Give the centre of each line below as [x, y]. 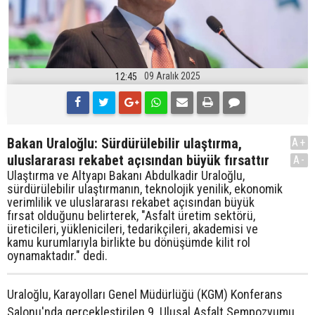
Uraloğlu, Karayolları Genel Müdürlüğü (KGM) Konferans [145, 294]
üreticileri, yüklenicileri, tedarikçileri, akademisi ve [133, 229]
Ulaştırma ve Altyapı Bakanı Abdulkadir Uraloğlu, [126, 175]
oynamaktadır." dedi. [57, 255]
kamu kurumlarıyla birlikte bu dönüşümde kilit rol [129, 242]
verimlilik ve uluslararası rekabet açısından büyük [131, 202]
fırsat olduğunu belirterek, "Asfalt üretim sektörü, [131, 215]
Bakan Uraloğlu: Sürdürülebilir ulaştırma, [124, 143]
